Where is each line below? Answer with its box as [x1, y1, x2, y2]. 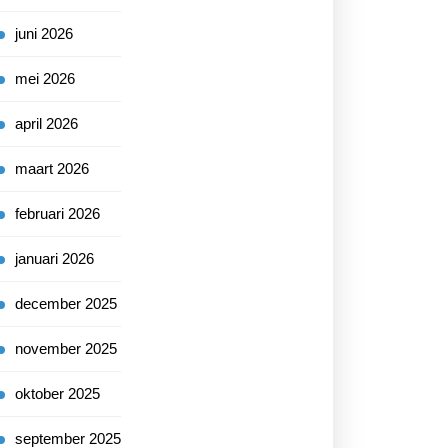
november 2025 [15, 340, 117, 357]
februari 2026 [15, 205, 100, 222]
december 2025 [15, 295, 117, 312]
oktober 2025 [15, 385, 100, 402]
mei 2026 [15, 70, 75, 87]
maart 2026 [15, 160, 89, 177]
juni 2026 [15, 25, 73, 42]
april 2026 [15, 115, 78, 132]
